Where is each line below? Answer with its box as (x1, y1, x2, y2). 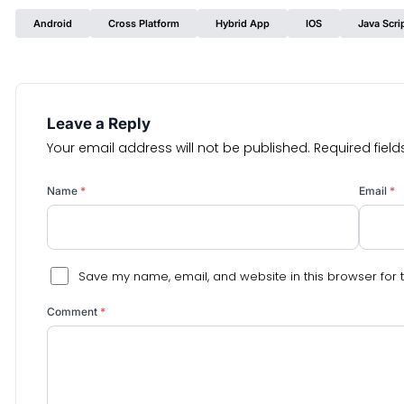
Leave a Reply (47, 115, 151, 133)
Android (33, 17, 72, 30)
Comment (47, 305, 100, 318)
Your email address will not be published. (47, 139, 310, 157)
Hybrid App (216, 17, 270, 30)
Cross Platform (108, 17, 179, 30)
